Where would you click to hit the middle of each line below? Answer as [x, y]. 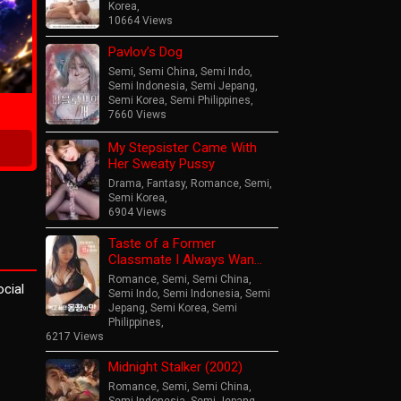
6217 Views [75, 336]
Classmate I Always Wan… [185, 259]
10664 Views [141, 20]
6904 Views [137, 212]
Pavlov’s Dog [145, 51]
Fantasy [166, 183]
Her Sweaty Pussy [162, 163]
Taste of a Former [162, 243]
